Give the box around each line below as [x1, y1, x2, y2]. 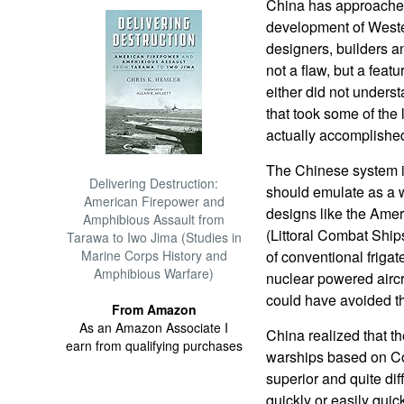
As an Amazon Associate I [79, 318, 229, 336]
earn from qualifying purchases [65, 336, 243, 354]
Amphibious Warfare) [94, 264, 215, 282]
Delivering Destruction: [89, 174, 219, 192]
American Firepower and [83, 192, 225, 210]
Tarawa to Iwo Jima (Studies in [66, 228, 242, 246]
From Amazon [111, 300, 197, 318]
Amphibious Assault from [83, 210, 225, 228]
